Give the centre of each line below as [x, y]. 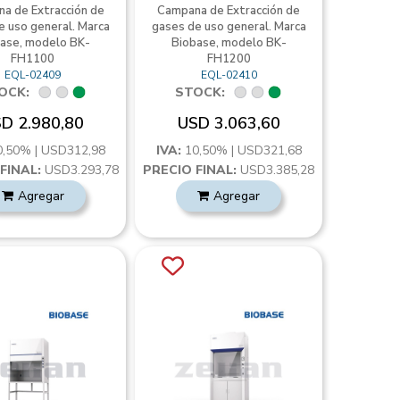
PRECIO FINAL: [190, 170]
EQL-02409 [33, 75]
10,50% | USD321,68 [243, 150]
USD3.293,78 [79, 170]
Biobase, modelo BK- [229, 43]
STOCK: [200, 92]
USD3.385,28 [276, 170]
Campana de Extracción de [229, 11]
